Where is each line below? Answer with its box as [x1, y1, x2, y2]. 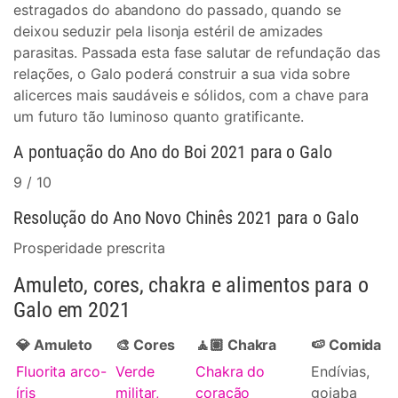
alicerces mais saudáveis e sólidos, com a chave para [13, 86, 369, 104]
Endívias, [311, 362, 370, 380]
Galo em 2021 [13, 298, 131, 322]
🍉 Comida [311, 336, 382, 354]
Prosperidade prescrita [13, 239, 165, 257]
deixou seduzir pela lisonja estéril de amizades [13, 22, 323, 40]
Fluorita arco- [16, 362, 107, 380]
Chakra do [195, 362, 266, 380]
